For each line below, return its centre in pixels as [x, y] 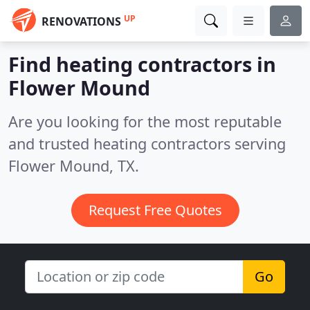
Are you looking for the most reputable [145, 121]
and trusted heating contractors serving [147, 144]
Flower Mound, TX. [74, 166]
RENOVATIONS [81, 21]
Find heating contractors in [142, 64]
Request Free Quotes [155, 210]
